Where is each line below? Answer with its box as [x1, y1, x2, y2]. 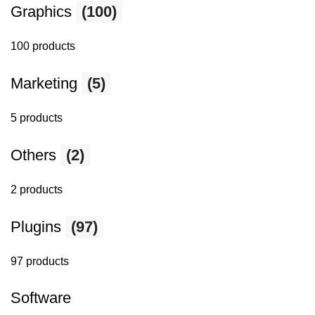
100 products [11, 40, 75, 52]
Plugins [11, 218, 65, 236]
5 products [11, 112, 63, 124]
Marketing [11, 75, 82, 92]
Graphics [11, 3, 76, 20]
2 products [11, 184, 63, 195]
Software [11, 289, 71, 307]
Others [11, 146, 60, 164]
